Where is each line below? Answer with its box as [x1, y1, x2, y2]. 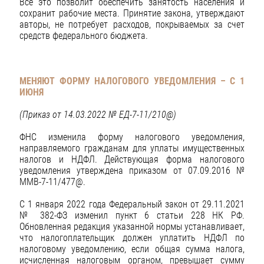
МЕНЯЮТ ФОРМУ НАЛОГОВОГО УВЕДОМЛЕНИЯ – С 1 [19, 75, 245, 87]
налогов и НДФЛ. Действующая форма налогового [19, 154, 245, 166]
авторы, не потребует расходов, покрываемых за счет [19, 19, 245, 31]
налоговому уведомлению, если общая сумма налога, [19, 243, 245, 255]
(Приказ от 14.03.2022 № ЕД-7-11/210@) [19, 108, 176, 120]
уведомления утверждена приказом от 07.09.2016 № [19, 165, 245, 177]
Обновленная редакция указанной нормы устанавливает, [19, 221, 245, 233]
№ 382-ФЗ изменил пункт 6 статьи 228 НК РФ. [19, 210, 245, 222]
